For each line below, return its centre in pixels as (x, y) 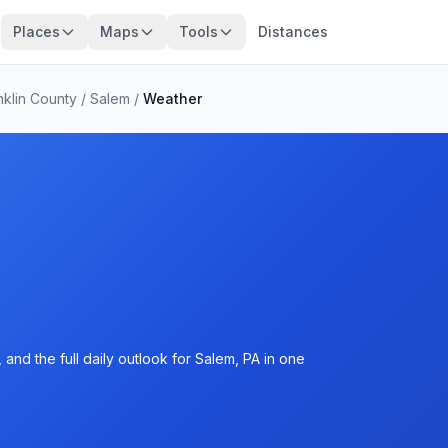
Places (36, 31)
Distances (292, 31)
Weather (172, 98)
